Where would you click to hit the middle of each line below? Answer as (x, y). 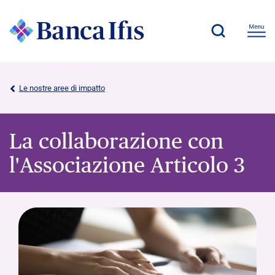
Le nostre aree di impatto (62, 88)
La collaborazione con (116, 141)
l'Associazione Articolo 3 (127, 165)
